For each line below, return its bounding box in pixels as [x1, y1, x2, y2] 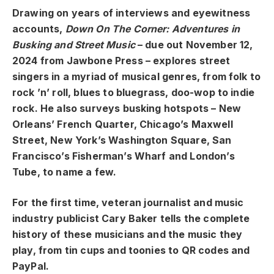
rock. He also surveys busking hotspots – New [12, 102, 242, 114]
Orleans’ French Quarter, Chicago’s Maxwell [12, 118, 233, 130]
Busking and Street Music [12, 39, 135, 51]
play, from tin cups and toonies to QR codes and [12, 245, 250, 257]
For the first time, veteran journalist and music [12, 197, 244, 209]
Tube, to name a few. [12, 166, 117, 178]
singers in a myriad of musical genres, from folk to [12, 70, 261, 83]
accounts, [12, 23, 65, 35]
